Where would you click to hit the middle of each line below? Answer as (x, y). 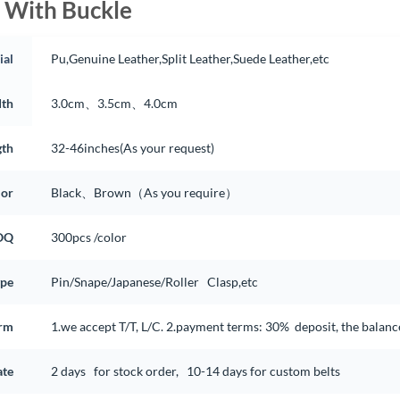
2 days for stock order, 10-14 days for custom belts (195, 371)
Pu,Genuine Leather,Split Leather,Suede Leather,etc (190, 58)
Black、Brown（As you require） (144, 192)
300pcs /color (90, 237)
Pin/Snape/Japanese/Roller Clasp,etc (154, 281)
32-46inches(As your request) (132, 147)
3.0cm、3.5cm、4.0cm (114, 103)
